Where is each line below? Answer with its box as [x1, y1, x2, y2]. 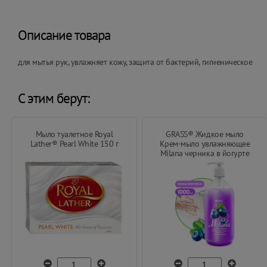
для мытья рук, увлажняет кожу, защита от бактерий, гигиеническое [18, 57, 253, 67]
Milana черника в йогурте [160, 148, 250, 159]
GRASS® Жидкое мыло [166, 129, 244, 139]
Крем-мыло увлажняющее [159, 138, 250, 149]
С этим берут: [18, 89, 89, 107]
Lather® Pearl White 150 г [30, 138, 119, 149]
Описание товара [18, 26, 110, 44]
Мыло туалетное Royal [35, 129, 113, 139]
